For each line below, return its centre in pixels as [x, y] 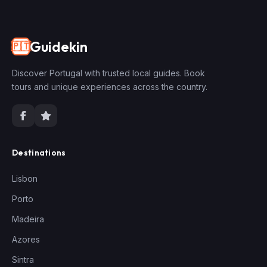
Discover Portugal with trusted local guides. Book [108, 73]
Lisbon [25, 179]
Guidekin [59, 47]
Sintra [23, 260]
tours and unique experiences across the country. [110, 87]
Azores [26, 240]
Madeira [28, 219]
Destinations [39, 153]
